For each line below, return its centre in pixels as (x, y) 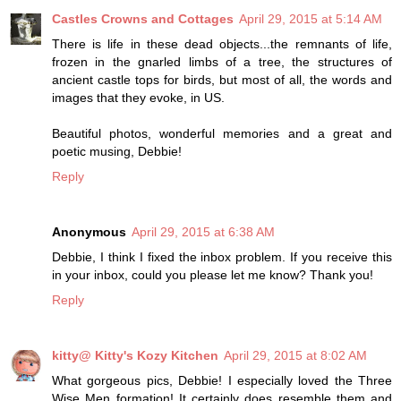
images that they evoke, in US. (138, 97)
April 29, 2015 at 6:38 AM (203, 231)
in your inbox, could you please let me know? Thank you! (213, 274)
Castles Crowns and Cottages (143, 18)
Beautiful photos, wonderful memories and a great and (222, 133)
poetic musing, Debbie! (117, 151)
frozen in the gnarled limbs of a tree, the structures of (222, 61)
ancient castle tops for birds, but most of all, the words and (222, 79)
